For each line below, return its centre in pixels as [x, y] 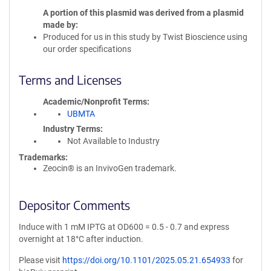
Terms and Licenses [70, 80]
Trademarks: [43, 157]
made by [59, 25]
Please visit [41, 260]
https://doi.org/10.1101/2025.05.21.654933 [146, 260]
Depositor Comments [74, 205]
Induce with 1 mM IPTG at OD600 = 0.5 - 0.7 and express [124, 227]
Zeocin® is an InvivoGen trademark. [110, 168]
